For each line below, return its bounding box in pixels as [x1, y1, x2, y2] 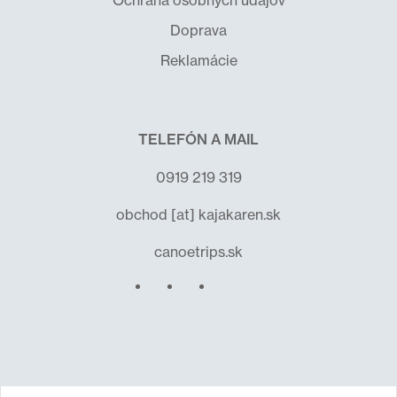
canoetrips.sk [154, 243, 243, 261]
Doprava [170, 21, 227, 39]
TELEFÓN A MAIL [138, 130, 259, 148]
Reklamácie [160, 51, 237, 69]
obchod [116, 206, 167, 223]
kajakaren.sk [198, 206, 281, 223]
